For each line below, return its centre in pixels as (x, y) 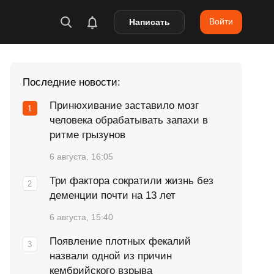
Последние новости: (71, 82)
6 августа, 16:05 (81, 157)
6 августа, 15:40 (81, 217)
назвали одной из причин (110, 256)
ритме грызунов (87, 135)
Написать (149, 22)
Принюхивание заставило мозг (124, 106)
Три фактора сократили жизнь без (131, 181)
